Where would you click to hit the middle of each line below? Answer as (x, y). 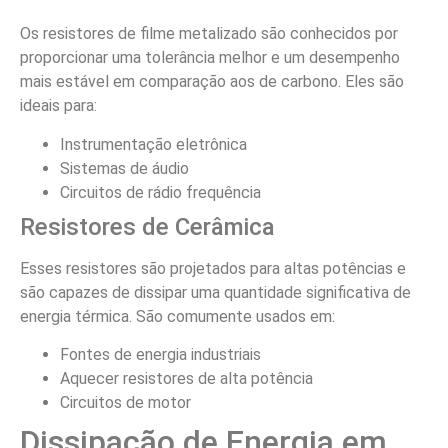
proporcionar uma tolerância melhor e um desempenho (210, 58)
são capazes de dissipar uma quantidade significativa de (215, 292)
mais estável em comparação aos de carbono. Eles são (212, 82)
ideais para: (58, 106)
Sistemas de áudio (124, 168)
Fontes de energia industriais (160, 355)
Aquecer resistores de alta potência (186, 379)
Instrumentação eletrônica (153, 144)
